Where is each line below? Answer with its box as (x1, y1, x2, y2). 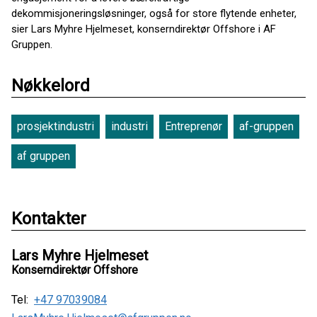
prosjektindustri (17, 120, 94, 133)
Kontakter (11, 209, 86, 229)
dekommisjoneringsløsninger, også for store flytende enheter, (11, 7, 296, 20)
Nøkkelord (11, 76, 90, 96)
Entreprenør (165, 120, 222, 133)
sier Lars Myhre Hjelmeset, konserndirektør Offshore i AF (11, 23, 276, 35)
